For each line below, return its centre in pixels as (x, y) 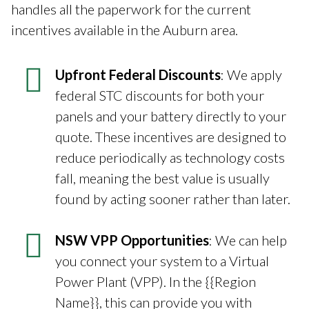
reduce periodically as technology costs (170, 157)
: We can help (248, 240)
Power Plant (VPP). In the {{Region (156, 281)
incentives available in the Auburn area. (124, 29)
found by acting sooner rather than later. (173, 198)
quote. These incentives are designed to (171, 136)
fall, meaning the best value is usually (162, 178)
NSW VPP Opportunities (132, 240)
